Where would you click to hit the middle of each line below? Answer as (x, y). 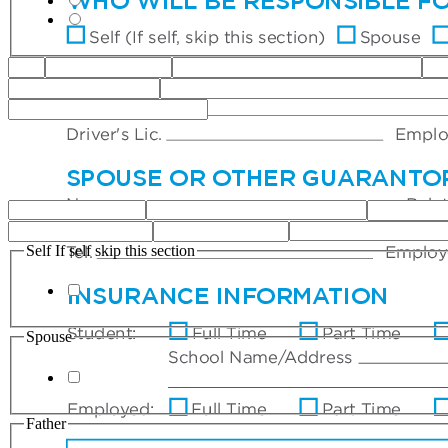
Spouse (49, 337)
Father (46, 423)
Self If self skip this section (110, 250)
